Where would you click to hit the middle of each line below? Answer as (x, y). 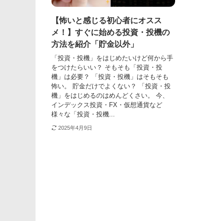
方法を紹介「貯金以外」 (95, 44)
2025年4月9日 (75, 128)
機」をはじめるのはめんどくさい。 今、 (110, 96)
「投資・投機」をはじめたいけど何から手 (112, 58)
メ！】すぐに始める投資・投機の (110, 32)
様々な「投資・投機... (83, 114)
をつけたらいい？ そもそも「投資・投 (107, 68)
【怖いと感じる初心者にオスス (107, 20)
